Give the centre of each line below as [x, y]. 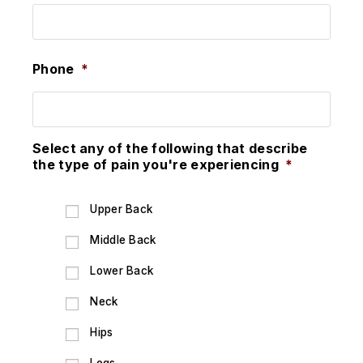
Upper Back [122, 209]
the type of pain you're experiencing [156, 164]
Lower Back [122, 271]
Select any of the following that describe [170, 148]
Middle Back [123, 240]
